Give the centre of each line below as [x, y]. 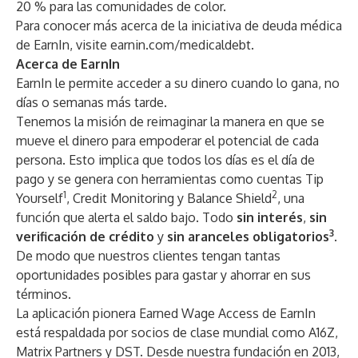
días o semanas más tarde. [91, 102]
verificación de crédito [87, 237]
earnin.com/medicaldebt [181, 45]
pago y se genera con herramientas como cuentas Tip [170, 179]
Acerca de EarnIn [68, 64]
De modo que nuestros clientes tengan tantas [148, 256]
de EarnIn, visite [63, 45]
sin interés [270, 217]
